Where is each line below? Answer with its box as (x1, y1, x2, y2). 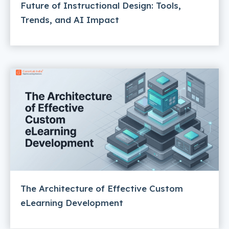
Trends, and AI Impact (20, 14, 119, 26)
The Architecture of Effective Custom (20, 182, 183, 194)
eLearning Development (20, 197, 123, 208)
